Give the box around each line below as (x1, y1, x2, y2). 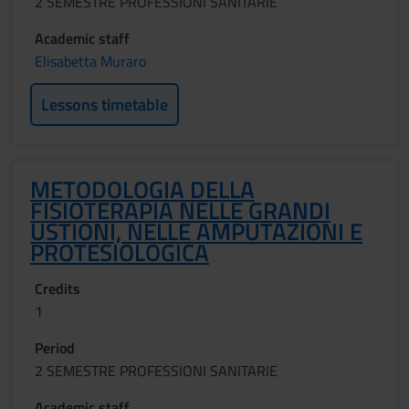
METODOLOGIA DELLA (30, 172, 255, 207)
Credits (35, 278, 80, 299)
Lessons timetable (41, 92, 168, 117)
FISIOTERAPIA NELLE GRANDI (30, 193, 330, 228)
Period (35, 337, 75, 359)
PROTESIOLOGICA (30, 235, 209, 270)
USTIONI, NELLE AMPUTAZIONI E (30, 214, 362, 249)
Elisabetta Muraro (35, 50, 146, 72)
